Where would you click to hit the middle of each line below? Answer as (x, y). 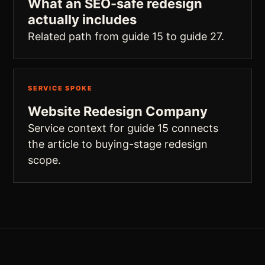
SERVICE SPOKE (60, 88)
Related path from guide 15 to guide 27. (126, 36)
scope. (44, 160)
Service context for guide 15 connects (123, 128)
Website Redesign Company (118, 111)
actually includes (82, 20)
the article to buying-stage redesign (118, 144)
